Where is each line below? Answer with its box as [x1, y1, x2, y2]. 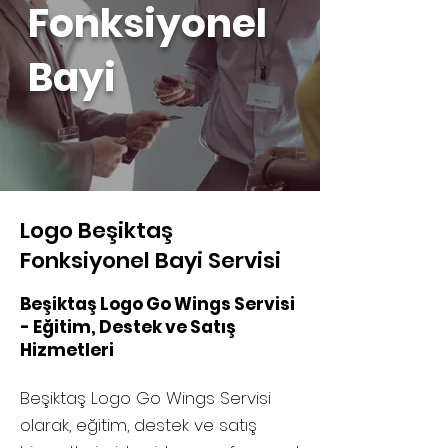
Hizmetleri [20, 338, 114, 362]
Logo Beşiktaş [20, 215, 173, 246]
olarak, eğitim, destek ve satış [20, 413, 257, 437]
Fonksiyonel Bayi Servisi [20, 245, 286, 276]
